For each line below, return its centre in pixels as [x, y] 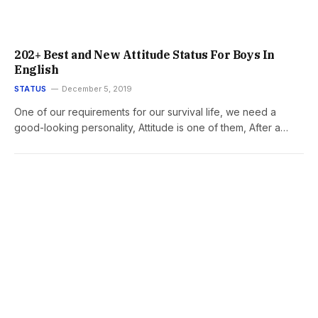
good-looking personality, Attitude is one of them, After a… [151, 127]
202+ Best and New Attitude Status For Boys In [145, 54]
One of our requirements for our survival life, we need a [145, 111]
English [37, 69]
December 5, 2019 [97, 88]
